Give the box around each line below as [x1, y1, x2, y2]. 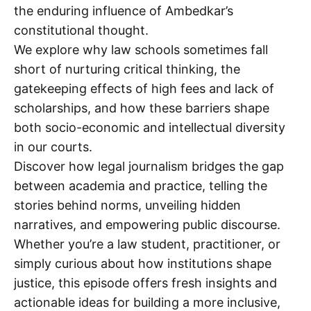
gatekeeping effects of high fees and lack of [14, 81, 274, 96]
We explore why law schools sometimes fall [14, 42, 268, 58]
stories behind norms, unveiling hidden [14, 198, 241, 213]
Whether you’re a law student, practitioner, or [14, 237, 280, 252]
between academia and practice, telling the [14, 178, 267, 194]
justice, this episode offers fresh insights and [14, 276, 277, 291]
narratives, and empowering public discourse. [14, 217, 280, 233]
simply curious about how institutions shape [14, 256, 271, 271]
